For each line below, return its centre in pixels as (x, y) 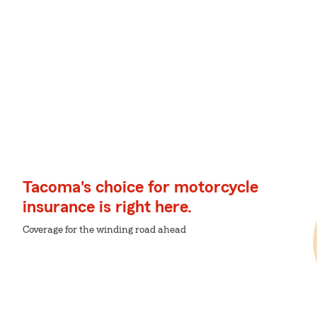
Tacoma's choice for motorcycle (140, 188)
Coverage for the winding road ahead (104, 230)
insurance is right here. (107, 207)
